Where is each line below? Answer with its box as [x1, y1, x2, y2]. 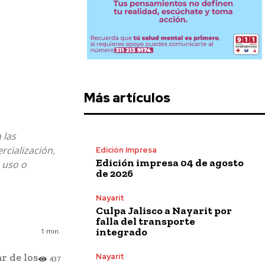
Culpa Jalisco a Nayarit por [96, 203, 232, 217]
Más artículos [84, 89, 170, 106]
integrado [96, 225, 147, 238]
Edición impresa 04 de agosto [96, 156, 244, 169]
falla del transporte [96, 214, 195, 228]
